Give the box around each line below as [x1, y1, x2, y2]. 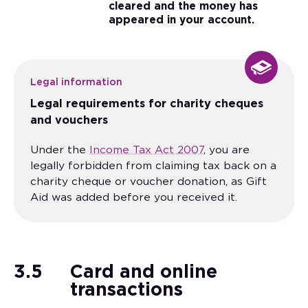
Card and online [69, 263, 217, 282]
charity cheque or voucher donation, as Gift [30, 177, 267, 188]
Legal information [30, 78, 122, 88]
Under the [30, 145, 89, 156]
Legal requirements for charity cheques [30, 98, 263, 110]
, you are [203, 145, 250, 156]
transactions [69, 281, 183, 300]
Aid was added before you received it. [30, 192, 237, 203]
